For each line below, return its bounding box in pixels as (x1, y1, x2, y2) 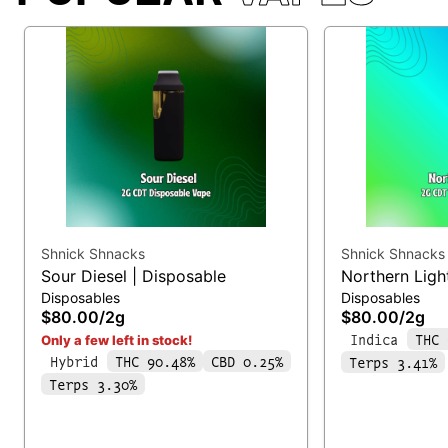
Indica (350, 328, 398, 349)
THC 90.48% (115, 350, 195, 371)
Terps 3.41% (349, 351, 437, 372)
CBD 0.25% (211, 350, 283, 371)
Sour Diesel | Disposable (41, 265, 226, 286)
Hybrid (50, 350, 98, 371)
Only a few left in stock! (41, 331, 192, 348)
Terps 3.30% (49, 373, 137, 394)
